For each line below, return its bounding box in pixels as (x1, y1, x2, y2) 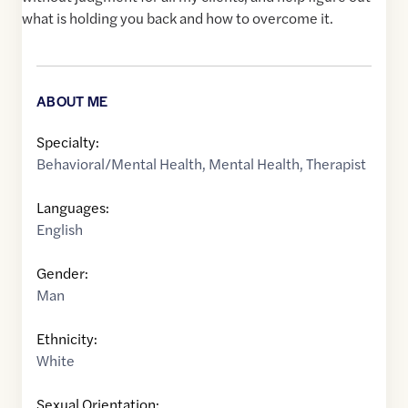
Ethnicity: (36, 328, 97, 350)
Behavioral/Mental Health (36, 153, 202, 175)
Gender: (36, 262, 88, 284)
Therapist (306, 153, 366, 175)
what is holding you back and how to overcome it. (22, 7, 333, 29)
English (36, 219, 83, 240)
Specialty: (36, 131, 99, 153)
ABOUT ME (36, 91, 108, 111)
